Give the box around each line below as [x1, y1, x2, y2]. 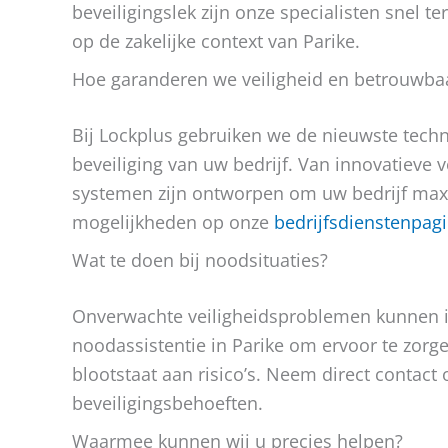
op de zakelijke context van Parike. [72, 29, 360, 53]
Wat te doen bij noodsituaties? [72, 248, 328, 272]
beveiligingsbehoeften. [72, 391, 263, 415]
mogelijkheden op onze [72, 210, 274, 234]
